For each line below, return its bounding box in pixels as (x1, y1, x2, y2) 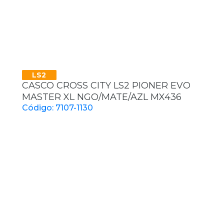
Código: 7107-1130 (22, 103, 93, 113)
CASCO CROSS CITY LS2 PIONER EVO (22, 80, 190, 91)
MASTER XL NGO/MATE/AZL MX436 (22, 91, 181, 103)
